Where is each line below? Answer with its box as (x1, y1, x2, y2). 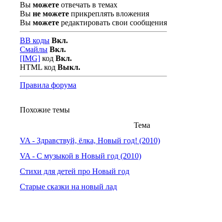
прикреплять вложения (69, 9, 149, 18)
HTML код (20, 63, 57, 71)
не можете (33, 9, 69, 18)
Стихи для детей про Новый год (20, 167, 129, 175)
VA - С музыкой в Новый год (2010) (20, 152, 141, 160)
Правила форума (20, 81, 76, 89)
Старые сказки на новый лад (20, 182, 117, 191)
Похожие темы (20, 106, 70, 114)
